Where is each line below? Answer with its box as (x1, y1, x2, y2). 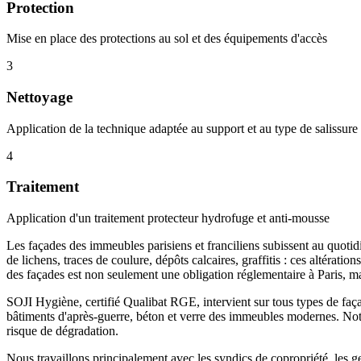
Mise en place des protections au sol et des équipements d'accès (6, 31, 327, 46)
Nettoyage (6, 89, 73, 106)
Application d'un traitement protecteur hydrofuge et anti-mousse (6, 211, 330, 226)
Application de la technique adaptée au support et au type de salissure (6, 121, 358, 135)
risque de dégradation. (6, 324, 118, 338)
